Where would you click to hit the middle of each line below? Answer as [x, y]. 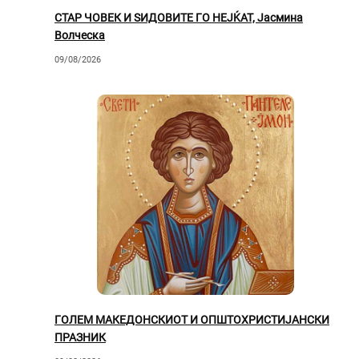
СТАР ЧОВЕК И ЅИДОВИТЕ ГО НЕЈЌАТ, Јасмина [179, 18]
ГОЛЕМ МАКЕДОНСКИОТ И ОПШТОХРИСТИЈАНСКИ [192, 320]
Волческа [80, 36]
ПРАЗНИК [80, 338]
